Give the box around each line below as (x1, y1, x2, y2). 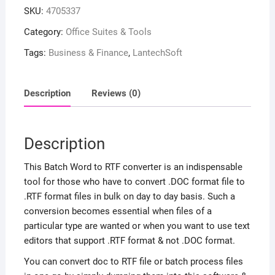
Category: (23, 26, 66, 37)
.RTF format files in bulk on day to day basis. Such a (23, 190, 235, 202)
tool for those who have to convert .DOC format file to (23, 176, 245, 187)
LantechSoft (132, 47, 182, 58)
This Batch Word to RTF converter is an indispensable (23, 161, 242, 172)
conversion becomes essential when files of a (23, 205, 212, 217)
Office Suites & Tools (65, 26, 152, 37)
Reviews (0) (91, 88, 141, 99)
